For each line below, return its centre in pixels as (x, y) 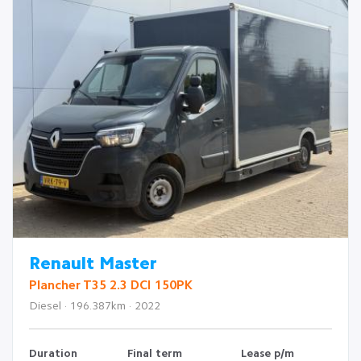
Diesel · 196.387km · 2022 (95, 306)
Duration (53, 354)
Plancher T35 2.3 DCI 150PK (111, 286)
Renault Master (93, 264)
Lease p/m (268, 354)
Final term (155, 354)
